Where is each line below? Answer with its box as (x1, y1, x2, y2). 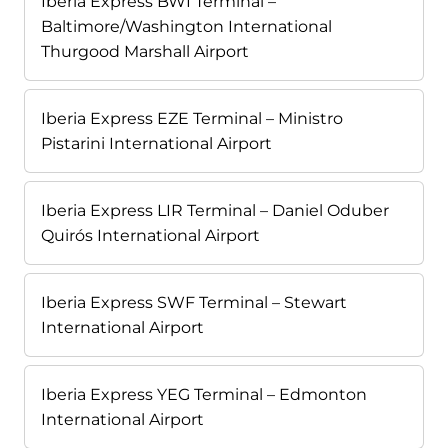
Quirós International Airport (41, 226, 260, 246)
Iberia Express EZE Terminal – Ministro (41, 109, 343, 129)
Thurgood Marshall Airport (41, 42, 249, 62)
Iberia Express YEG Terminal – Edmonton (41, 385, 367, 405)
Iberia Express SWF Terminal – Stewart (41, 293, 347, 313)
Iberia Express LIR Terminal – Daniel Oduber (41, 201, 389, 221)
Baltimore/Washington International (41, 17, 332, 37)
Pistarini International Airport (41, 134, 272, 154)
